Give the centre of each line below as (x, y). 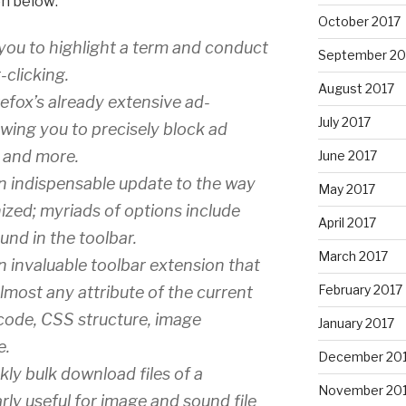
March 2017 (353, 256)
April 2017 (347, 222)
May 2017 (346, 188)
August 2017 (356, 88)
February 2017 (360, 289)
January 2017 (356, 323)
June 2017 (347, 155)
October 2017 (359, 21)
